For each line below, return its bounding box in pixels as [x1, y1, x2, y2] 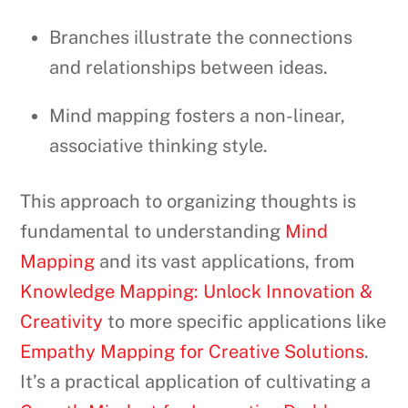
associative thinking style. [49, 135, 269, 158]
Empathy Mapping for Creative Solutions [20, 341, 365, 363]
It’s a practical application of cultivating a [20, 371, 372, 393]
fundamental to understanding [20, 220, 286, 243]
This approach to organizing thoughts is [20, 190, 357, 213]
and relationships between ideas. [49, 56, 329, 79]
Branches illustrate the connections [49, 26, 353, 49]
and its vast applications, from [95, 250, 355, 273]
